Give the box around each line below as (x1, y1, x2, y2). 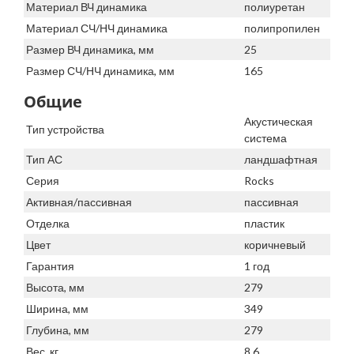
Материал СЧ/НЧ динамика (26, 21, 168, 36)
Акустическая (244, 115, 313, 129)
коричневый (244, 238, 306, 252)
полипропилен (244, 21, 320, 36)
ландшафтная (244, 153, 318, 167)
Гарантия (26, 259, 74, 273)
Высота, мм (26, 281, 85, 295)
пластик (244, 217, 284, 231)
